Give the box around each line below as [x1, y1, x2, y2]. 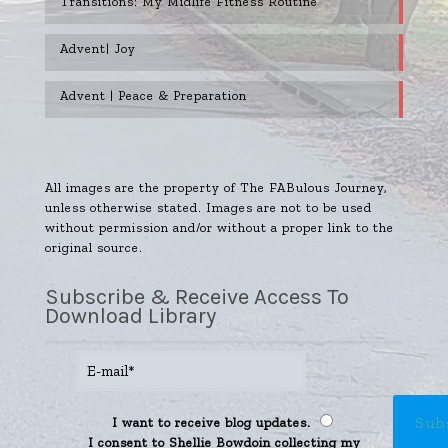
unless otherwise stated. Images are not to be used [45, 200, 372, 216]
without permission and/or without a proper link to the [45, 220, 394, 236]
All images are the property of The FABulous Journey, [45, 180, 388, 196]
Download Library [45, 303, 216, 330]
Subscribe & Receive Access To [45, 284, 349, 311]
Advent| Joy [60, 41, 136, 57]
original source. [45, 240, 143, 256]
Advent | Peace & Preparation [60, 88, 247, 104]
